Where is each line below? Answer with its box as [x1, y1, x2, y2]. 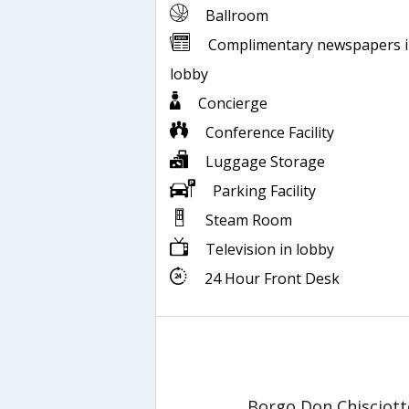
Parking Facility [213, 180, 316, 201]
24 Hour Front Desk [204, 267, 340, 288]
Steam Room [205, 209, 292, 230]
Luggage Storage [205, 151, 325, 172]
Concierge [198, 92, 267, 113]
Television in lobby [205, 238, 334, 259]
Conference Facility [205, 121, 334, 142]
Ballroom [205, 5, 268, 26]
